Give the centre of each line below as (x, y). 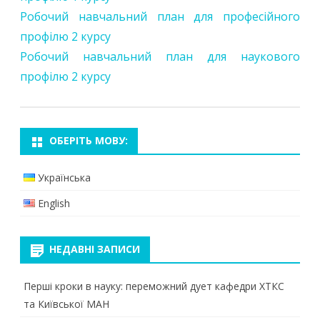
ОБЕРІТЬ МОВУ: (89, 141)
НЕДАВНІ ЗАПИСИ (95, 249)
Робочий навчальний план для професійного (160, 17)
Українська (65, 178)
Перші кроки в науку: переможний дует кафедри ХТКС (154, 286)
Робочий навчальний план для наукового (160, 57)
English (54, 204)
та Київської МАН (66, 304)
